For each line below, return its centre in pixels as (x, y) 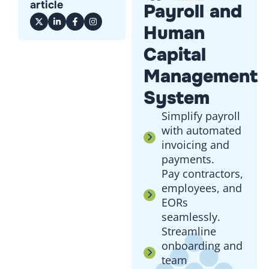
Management (200, 77)
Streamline (189, 231)
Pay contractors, (202, 174)
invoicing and (195, 145)
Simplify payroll (201, 116)
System (176, 98)
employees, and (201, 188)
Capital (174, 55)
